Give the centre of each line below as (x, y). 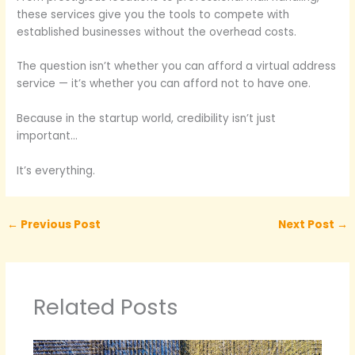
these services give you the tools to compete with (153, 14)
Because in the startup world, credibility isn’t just (147, 119)
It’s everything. (56, 171)
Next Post (307, 225)
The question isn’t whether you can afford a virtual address (177, 67)
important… (48, 136)
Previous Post (60, 225)
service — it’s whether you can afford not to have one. (164, 84)
